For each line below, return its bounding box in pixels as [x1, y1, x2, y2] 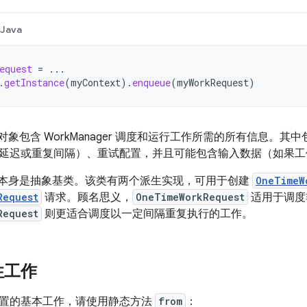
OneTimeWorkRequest [136, 191, 245, 204]
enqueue [132, 76, 171, 89]
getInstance [4, 76, 64, 89]
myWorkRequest [177, 76, 249, 89]
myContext [71, 76, 121, 89]
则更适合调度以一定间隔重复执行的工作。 [42, 207, 253, 221]
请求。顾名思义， [42, 191, 132, 204]
